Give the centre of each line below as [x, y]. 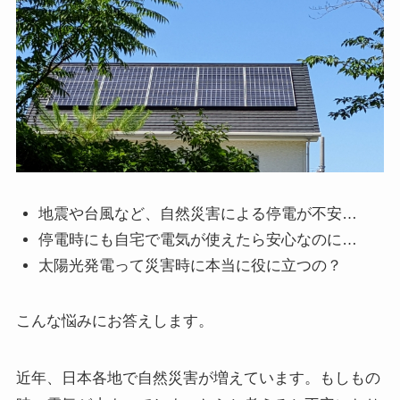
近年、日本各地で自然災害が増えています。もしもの [198, 378]
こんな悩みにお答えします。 [114, 321]
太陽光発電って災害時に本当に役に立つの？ [191, 266]
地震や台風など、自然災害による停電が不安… [198, 213]
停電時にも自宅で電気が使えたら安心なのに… [198, 240]
